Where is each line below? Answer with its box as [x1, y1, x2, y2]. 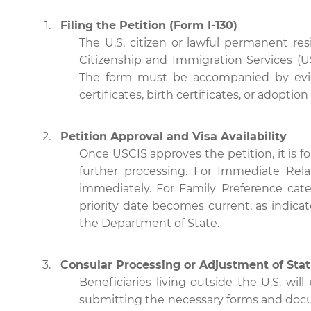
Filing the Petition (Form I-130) [60, 19, 237, 32]
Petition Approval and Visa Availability [60, 130, 287, 143]
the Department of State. [79, 217, 219, 230]
